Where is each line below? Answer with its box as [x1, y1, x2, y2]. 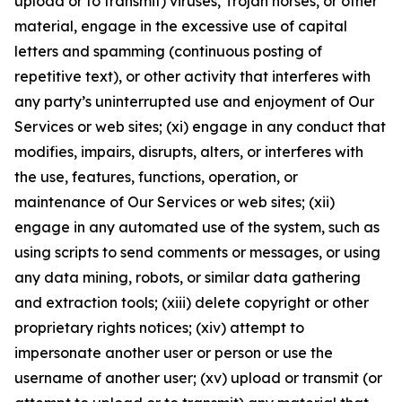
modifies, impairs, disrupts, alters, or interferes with [14, 143, 363, 161]
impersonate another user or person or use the [14, 344, 333, 362]
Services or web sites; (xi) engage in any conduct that [14, 118, 386, 135]
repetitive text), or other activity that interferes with [14, 67, 371, 85]
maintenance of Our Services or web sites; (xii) [14, 193, 335, 211]
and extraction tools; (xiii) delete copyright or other [14, 293, 369, 311]
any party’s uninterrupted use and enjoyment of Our [14, 92, 374, 110]
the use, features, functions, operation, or [14, 168, 298, 186]
